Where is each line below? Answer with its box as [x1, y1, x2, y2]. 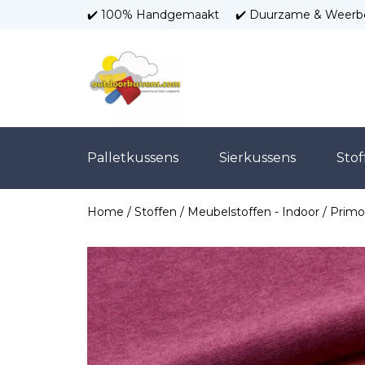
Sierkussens [219, 150, 296, 165]
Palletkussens [87, 150, 178, 165]
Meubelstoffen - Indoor [187, 204, 319, 219]
